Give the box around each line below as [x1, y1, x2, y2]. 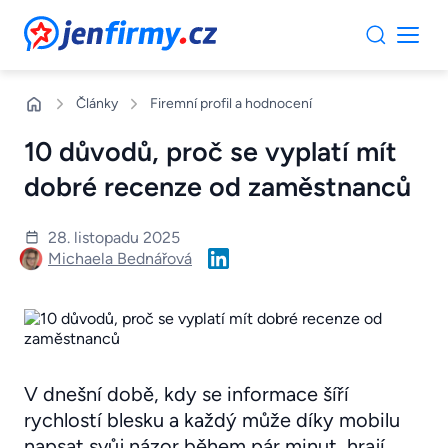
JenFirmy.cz [24, 15, 132, 40]
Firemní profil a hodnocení [150, 95, 312, 113]
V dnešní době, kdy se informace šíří [24, 382, 349, 407]
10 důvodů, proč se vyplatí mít [24, 135, 397, 169]
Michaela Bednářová [48, 248, 192, 268]
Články [76, 95, 118, 113]
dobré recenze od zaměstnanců [24, 170, 411, 204]
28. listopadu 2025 [48, 228, 180, 248]
